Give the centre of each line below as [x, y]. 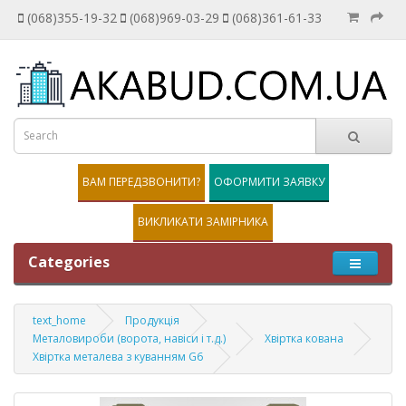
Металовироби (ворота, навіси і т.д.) [129, 338]
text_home [59, 320]
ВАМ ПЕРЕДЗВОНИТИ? [141, 181]
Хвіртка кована [304, 338]
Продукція [152, 320]
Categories [69, 261]
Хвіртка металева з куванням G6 [118, 356]
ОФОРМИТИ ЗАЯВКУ [269, 181]
